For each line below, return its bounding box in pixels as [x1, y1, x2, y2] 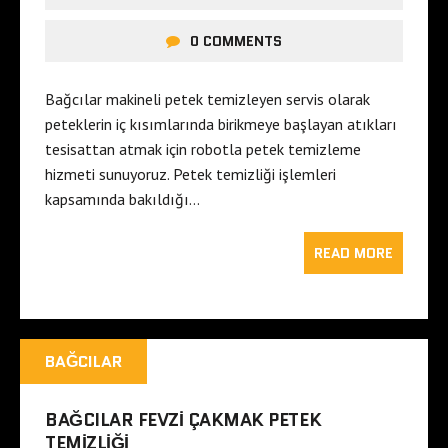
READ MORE [314, 242, 393, 263]
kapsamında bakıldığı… [45, 188, 200, 209]
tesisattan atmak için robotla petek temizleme [45, 138, 361, 159]
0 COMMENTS [190, 30, 282, 51]
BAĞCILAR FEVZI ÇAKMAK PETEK [45, 406, 322, 433]
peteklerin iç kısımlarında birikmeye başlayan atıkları [45, 113, 397, 134]
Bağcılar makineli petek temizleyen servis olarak [45, 88, 370, 109]
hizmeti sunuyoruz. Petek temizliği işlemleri [45, 163, 336, 184]
